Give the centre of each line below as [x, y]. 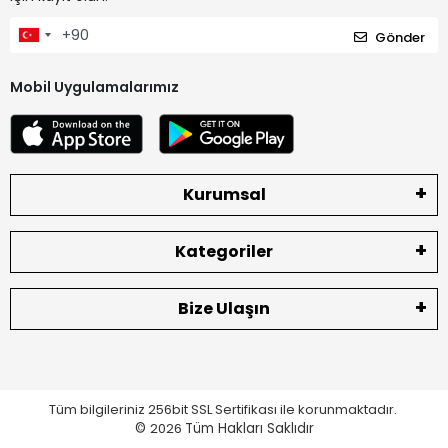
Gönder [400, 37]
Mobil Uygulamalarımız [94, 86]
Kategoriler [224, 251]
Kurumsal [224, 194]
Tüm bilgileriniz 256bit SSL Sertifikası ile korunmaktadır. [224, 409]
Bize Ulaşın [224, 308]
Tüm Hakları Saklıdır [249, 428]
